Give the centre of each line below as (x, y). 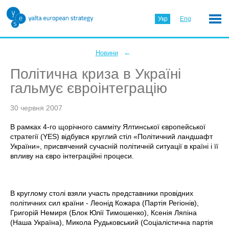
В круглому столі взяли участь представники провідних (102, 193)
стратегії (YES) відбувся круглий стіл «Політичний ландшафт (111, 136)
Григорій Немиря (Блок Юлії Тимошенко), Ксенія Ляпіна (104, 213)
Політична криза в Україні (96, 74)
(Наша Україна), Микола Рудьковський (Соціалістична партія (112, 222)
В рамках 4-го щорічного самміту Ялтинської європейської (108, 127)
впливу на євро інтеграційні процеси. (72, 156)
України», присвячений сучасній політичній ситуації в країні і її (114, 146)
